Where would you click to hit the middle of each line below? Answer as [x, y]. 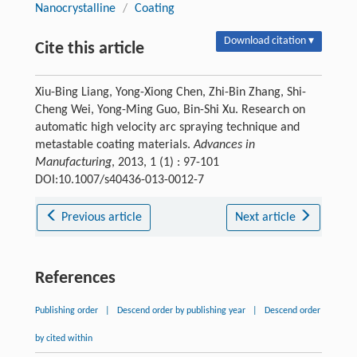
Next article [267, 218]
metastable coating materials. [114, 145]
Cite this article [89, 49]
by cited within [63, 339]
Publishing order [66, 311]
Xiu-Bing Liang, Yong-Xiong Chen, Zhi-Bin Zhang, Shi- [170, 93]
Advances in [224, 145]
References [75, 279]
